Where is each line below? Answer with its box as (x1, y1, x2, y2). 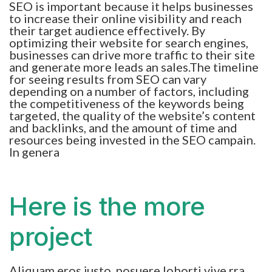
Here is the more (9, 190, 205, 222)
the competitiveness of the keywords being (9, 95, 244, 110)
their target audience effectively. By (9, 22, 205, 38)
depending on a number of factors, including (9, 83, 249, 98)
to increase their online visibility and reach (9, 10, 242, 25)
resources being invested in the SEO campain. (9, 132, 256, 147)
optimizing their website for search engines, (9, 35, 248, 50)
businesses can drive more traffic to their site (9, 47, 255, 62)
